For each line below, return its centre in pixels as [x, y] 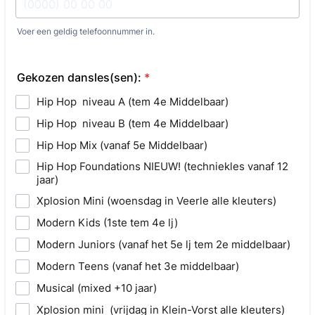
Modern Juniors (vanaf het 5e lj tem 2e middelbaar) [163, 244]
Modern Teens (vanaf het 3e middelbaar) [138, 266]
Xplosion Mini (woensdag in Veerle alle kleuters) [156, 201]
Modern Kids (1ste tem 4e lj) [107, 223]
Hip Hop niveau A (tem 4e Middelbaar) [133, 102]
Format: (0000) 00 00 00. [83, 43]
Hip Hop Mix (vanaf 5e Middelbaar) [122, 145]
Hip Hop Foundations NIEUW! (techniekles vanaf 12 [162, 166]
